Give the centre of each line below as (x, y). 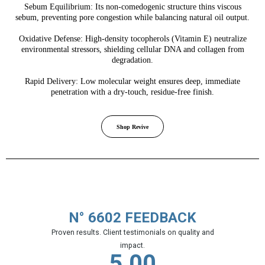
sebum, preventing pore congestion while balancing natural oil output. (132, 17)
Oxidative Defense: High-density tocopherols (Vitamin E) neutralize (132, 38)
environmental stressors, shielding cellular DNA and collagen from (132, 49)
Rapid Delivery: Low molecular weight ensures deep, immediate (132, 81)
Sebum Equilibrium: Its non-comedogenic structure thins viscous (132, 7)
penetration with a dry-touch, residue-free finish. (132, 92)
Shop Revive (132, 127)
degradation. (132, 60)
